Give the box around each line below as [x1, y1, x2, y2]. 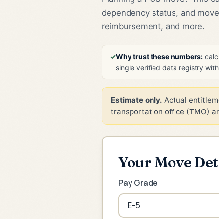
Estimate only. [110, 95, 162, 105]
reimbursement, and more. [102, 21, 205, 31]
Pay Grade [118, 177, 158, 189]
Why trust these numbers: [116, 52, 203, 61]
